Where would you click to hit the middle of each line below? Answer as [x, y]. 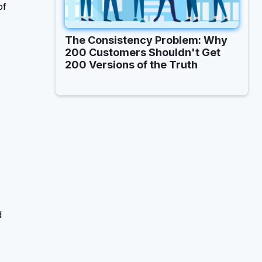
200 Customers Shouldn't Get [143, 52]
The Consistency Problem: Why [146, 40]
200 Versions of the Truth [132, 64]
